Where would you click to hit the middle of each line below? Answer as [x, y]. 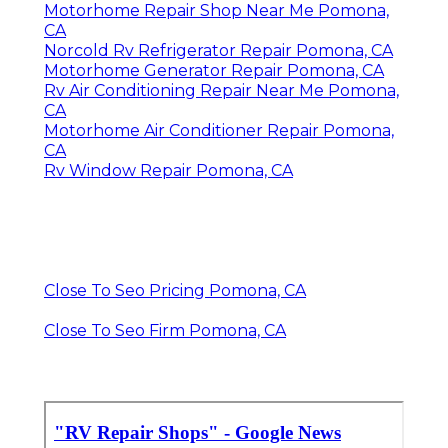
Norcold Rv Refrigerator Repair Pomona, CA [218, 51]
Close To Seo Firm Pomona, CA [165, 331]
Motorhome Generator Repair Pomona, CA [214, 71]
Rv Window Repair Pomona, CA [168, 171]
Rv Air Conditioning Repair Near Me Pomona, [221, 91]
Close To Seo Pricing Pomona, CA [175, 291]
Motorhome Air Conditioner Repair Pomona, [219, 131]
